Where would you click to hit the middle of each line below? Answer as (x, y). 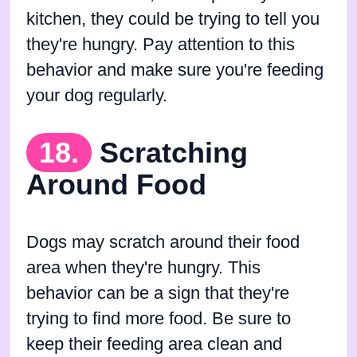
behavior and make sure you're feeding (175, 71)
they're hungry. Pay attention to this (161, 45)
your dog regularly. (97, 96)
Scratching (174, 153)
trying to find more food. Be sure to (159, 319)
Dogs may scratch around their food (163, 243)
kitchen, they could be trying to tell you (173, 20)
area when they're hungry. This (143, 268)
